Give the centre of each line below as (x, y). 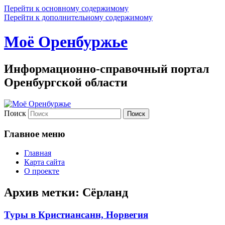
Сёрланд (105, 193)
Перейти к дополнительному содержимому (78, 17)
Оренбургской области (66, 82)
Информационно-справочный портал (106, 69)
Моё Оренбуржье (66, 42)
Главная (38, 153)
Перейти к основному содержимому (66, 8)
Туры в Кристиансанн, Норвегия (76, 215)
